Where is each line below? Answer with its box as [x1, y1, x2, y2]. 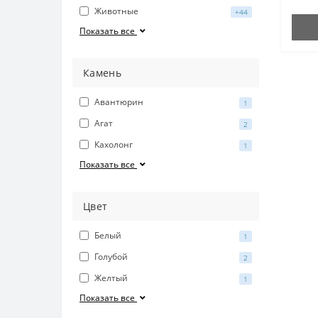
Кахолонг [94, 138, 133, 151]
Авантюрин [94, 96, 143, 109]
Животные [94, 5, 138, 18]
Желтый [94, 272, 128, 285]
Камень [83, 66, 121, 80]
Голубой [94, 251, 128, 263]
